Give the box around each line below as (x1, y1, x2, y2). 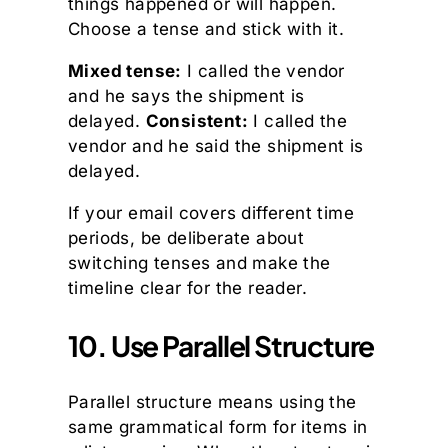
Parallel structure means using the (68, 392, 357, 413)
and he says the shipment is (68, 86, 305, 107)
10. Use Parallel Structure (68, 328, 375, 364)
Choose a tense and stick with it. (68, 19, 345, 40)
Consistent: (145, 111, 249, 132)
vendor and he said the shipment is (68, 136, 364, 157)
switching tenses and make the (68, 253, 331, 274)
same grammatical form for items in (68, 417, 368, 438)
